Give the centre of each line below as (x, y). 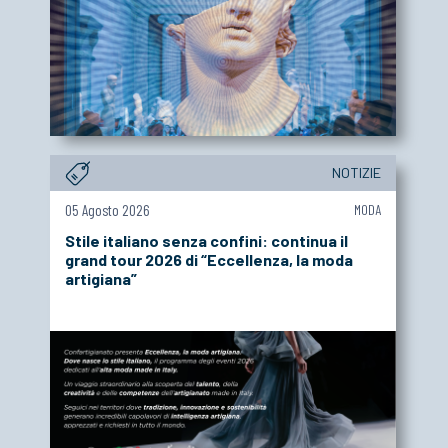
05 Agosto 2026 (107, 209)
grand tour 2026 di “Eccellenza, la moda (209, 259)
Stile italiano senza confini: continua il (206, 240)
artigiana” (101, 278)
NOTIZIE (356, 172)
